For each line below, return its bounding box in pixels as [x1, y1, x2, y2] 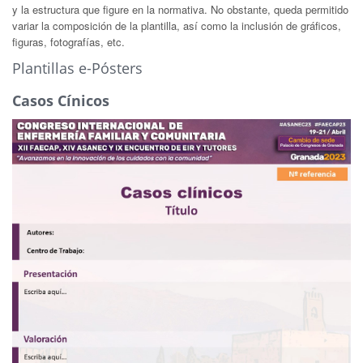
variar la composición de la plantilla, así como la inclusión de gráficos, [12, 17, 341, 33]
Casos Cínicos [12, 90, 109, 110]
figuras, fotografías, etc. [12, 33, 125, 49]
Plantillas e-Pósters [12, 58, 143, 78]
